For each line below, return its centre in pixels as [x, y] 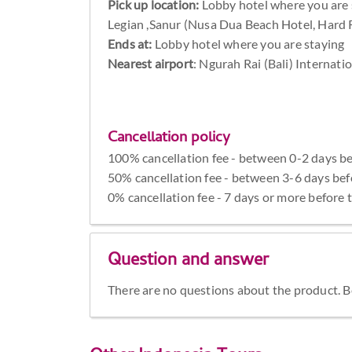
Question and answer [189, 261]
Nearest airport [151, 64]
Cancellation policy [169, 139]
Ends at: [130, 44]
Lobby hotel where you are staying [248, 44]
